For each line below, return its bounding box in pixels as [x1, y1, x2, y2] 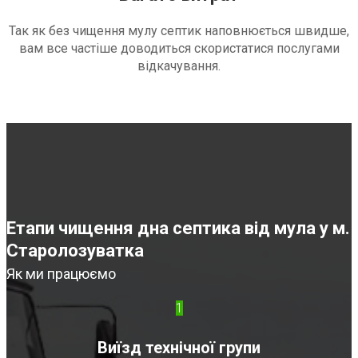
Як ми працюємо [6, 265, 116, 283]
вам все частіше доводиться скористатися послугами [18, 41, 340, 57]
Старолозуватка [6, 241, 144, 261]
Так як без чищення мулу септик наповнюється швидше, [9, 23, 349, 39]
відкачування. [137, 58, 221, 74]
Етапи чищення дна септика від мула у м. [6, 218, 350, 239]
